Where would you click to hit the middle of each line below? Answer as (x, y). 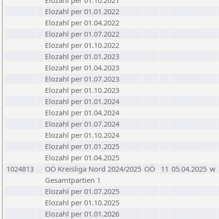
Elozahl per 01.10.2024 (82, 135)
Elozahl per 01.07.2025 (82, 191)
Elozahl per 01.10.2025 (82, 202)
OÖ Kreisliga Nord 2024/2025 (93, 169)
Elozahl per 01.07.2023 (82, 79)
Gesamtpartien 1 (73, 180)
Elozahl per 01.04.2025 (82, 157)
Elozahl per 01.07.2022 (82, 34)
